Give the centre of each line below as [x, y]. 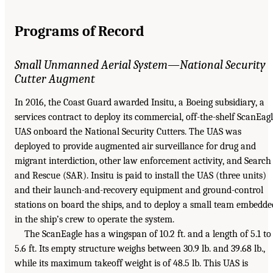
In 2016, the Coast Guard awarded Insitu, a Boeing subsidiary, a [140, 102]
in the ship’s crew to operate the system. [94, 219]
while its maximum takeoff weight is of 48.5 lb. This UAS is [131, 263]
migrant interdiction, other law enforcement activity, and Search [143, 161]
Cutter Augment [55, 79]
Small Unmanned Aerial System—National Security [140, 65]
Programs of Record [80, 31]
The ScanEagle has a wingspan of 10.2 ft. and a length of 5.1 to [148, 234]
